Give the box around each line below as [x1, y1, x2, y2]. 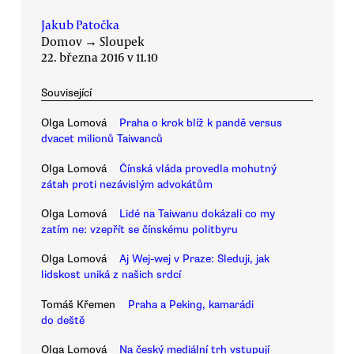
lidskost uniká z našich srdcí [41, 268, 181, 282]
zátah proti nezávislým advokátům [41, 177, 213, 191]
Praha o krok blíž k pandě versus [119, 116, 282, 130]
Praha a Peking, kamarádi [128, 297, 254, 311]
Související [41, 86, 92, 100]
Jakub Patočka [41, 17, 119, 33]
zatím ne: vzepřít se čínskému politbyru [41, 223, 238, 237]
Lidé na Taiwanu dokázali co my [119, 207, 275, 221]
